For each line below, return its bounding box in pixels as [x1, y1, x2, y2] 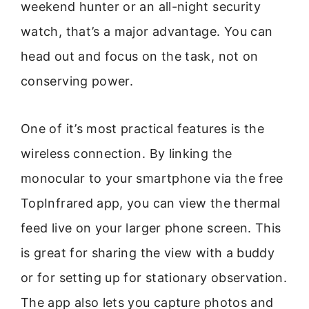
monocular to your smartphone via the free [21, 170, 283, 186]
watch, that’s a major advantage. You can [21, 24, 273, 39]
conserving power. [21, 74, 134, 89]
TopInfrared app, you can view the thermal [21, 195, 281, 210]
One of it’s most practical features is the [21, 121, 265, 136]
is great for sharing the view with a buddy [21, 245, 275, 260]
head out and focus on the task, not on [21, 49, 259, 64]
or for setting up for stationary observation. [21, 270, 288, 285]
